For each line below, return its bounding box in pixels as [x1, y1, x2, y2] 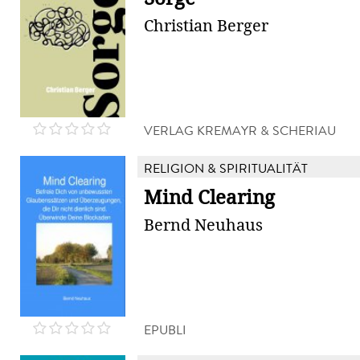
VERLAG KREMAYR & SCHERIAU [144, 121, 336, 140]
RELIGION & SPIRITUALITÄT [144, 159, 308, 178]
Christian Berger [144, 15, 268, 36]
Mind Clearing [144, 186, 275, 210]
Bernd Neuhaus [144, 215, 263, 235]
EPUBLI [144, 321, 186, 339]
